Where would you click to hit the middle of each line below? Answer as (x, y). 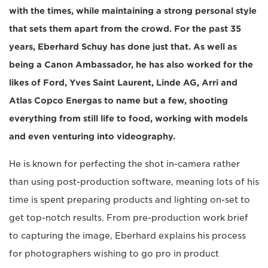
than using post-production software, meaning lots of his (134, 182)
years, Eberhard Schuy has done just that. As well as (123, 46)
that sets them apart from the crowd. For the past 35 (125, 28)
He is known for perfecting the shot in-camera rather (124, 164)
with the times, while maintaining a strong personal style (133, 10)
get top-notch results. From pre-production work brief (129, 217)
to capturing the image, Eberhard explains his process (127, 235)
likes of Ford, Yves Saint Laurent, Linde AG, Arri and (123, 82)
